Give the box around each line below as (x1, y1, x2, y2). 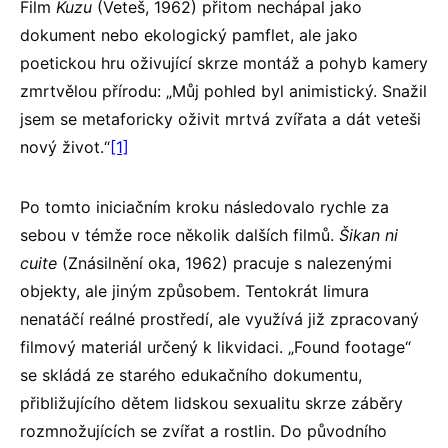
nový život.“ (20, 136, 110, 157)
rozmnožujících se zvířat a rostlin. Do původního (20, 420, 387, 441)
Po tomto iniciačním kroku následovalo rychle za (20, 196, 389, 217)
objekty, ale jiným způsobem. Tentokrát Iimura (20, 280, 369, 301)
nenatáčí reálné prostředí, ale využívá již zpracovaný (20, 308, 419, 329)
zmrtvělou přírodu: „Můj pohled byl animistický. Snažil (20, 80, 427, 101)
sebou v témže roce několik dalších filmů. (20, 224, 339, 245)
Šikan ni (339, 224, 398, 245)
